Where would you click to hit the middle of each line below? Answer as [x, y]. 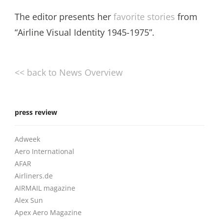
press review [36, 112]
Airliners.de [34, 176]
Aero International [44, 151]
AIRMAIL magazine [45, 188]
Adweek [27, 139]
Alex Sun [29, 200]
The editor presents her [64, 17]
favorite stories [144, 17]
